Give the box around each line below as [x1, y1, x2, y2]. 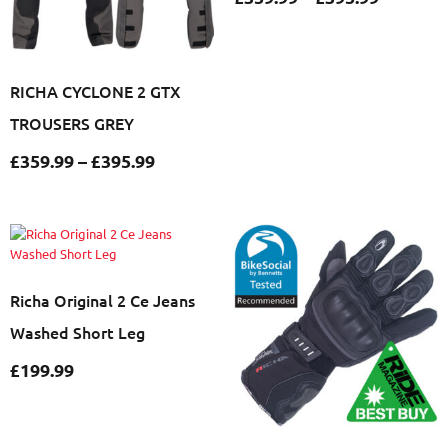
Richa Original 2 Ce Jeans [10, 289, 195, 312]
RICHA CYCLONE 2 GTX [10, 79, 181, 102]
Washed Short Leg [10, 321, 145, 344]
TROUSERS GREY [10, 111, 134, 134]
